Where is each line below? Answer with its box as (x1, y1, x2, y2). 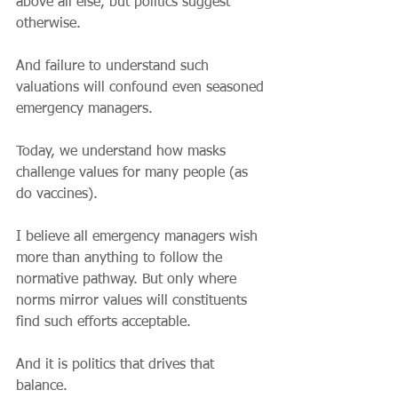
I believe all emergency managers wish (16, 230, 262, 244)
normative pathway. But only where (16, 273, 241, 287)
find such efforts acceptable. (16, 315, 195, 330)
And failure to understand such (16, 60, 213, 74)
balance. (16, 379, 72, 394)
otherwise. (16, 17, 81, 31)
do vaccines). (16, 187, 98, 202)
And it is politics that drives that (16, 358, 219, 372)
